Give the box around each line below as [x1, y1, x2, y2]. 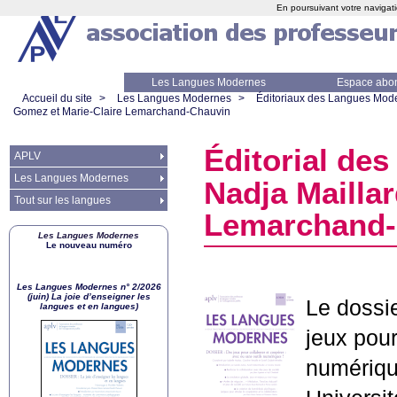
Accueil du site [22, 92, 92, 105]
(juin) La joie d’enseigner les [27, 292, 151, 301]
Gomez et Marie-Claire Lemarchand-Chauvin [13, 105, 230, 118]
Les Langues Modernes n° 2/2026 [16, 282, 161, 292]
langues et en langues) [39, 301, 138, 311]
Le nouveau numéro [45, 240, 132, 250]
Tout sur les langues [14, 194, 111, 206]
